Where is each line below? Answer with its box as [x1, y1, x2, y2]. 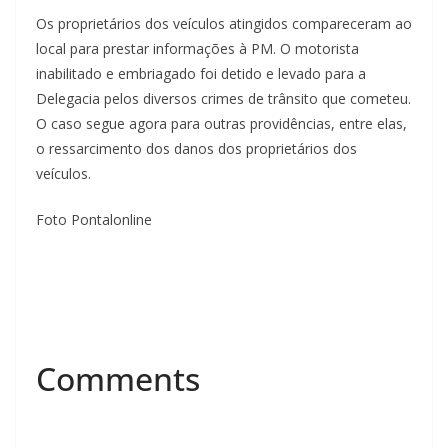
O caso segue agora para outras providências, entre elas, [36, 114, 407, 134]
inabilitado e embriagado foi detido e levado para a [36, 64, 366, 84]
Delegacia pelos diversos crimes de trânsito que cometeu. [36, 89, 411, 109]
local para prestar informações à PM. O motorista [36, 39, 359, 59]
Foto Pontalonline [36, 210, 152, 230]
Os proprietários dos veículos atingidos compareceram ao [36, 14, 412, 34]
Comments [36, 357, 200, 401]
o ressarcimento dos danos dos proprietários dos [36, 139, 357, 159]
